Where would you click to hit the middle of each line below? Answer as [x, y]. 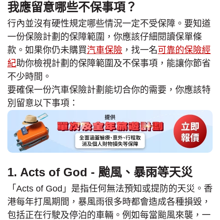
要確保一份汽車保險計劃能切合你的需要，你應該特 [109, 90]
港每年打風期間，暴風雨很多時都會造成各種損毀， [109, 202]
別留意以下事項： [43, 103]
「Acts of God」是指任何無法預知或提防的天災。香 [110, 188]
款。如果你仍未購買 [47, 50]
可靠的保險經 [184, 50]
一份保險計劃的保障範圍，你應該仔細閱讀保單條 [105, 37]
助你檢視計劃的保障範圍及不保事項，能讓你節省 [113, 64]
